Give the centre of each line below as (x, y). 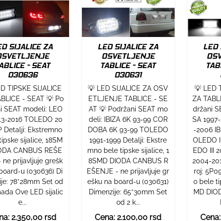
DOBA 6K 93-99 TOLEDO (128, 129)
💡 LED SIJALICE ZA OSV (128, 88)
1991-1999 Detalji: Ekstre (128, 140)
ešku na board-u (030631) (128, 181)
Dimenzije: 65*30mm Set (128, 192)
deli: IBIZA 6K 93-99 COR (128, 119)
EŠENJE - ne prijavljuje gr (128, 171)
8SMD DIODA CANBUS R (128, 161)
